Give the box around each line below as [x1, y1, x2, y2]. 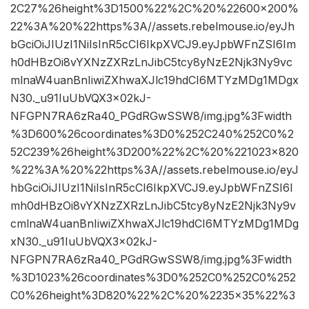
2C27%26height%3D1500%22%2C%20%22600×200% [10, 1, 299, 16]
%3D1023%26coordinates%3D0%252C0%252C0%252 [10, 270, 296, 285]
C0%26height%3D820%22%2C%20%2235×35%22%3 [10, 288, 295, 303]
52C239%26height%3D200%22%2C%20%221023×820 [10, 145, 299, 159]
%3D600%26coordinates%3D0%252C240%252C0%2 [10, 127, 294, 141]
